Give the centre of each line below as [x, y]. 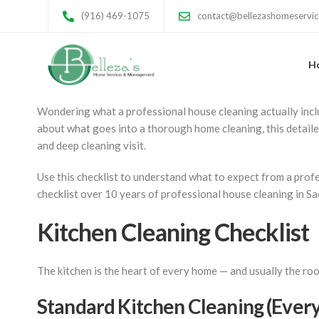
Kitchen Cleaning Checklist [173, 232]
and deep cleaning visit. [91, 145]
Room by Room [146, 66]
